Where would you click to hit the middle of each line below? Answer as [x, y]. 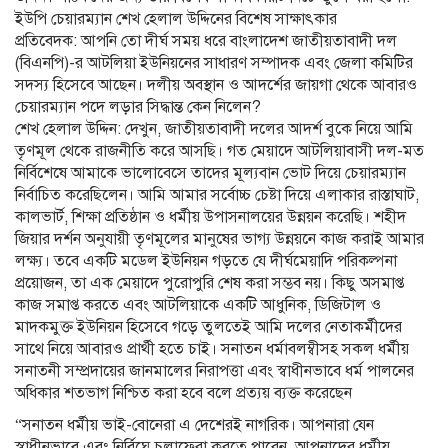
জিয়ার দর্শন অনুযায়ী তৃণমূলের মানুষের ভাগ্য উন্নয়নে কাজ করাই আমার [219, 238]
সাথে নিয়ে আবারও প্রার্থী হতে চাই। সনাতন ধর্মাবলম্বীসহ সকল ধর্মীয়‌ [212, 348]
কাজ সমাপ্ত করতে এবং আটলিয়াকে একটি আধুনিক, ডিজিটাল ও [198, 304]
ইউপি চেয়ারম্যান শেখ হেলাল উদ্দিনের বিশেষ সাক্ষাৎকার [176, 18]
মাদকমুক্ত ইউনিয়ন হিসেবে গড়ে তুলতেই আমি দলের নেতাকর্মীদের [208, 326]
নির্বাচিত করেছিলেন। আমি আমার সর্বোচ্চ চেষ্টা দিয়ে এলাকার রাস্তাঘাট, [217, 194]
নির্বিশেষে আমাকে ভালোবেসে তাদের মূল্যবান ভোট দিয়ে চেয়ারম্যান [210, 172]
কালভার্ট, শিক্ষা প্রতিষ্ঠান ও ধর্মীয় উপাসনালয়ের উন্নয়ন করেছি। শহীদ [210, 216]
